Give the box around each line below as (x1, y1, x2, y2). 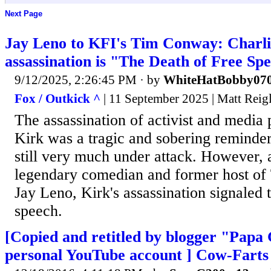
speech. (15, 202, 62, 220)
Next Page (5, 9, 42, 19)
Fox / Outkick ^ (15, 91, 100, 106)
